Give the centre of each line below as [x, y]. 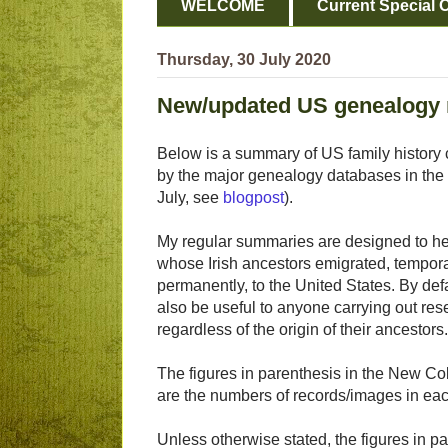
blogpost [253, 198]
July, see [190, 198]
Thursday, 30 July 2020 [244, 60]
